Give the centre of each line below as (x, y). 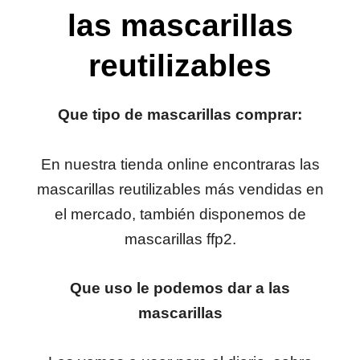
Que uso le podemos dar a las (180, 288)
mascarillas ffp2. (180, 239)
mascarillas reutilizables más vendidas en (180, 189)
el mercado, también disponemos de (180, 214)
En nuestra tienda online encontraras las (180, 164)
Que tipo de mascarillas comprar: (180, 115)
